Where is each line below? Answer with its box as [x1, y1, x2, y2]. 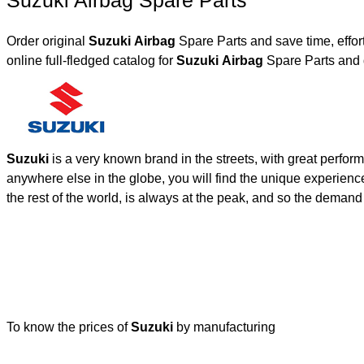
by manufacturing [176, 319, 275, 334]
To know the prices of [6, 319, 131, 334]
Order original [6, 34, 89, 48]
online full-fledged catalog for [6, 54, 176, 67]
